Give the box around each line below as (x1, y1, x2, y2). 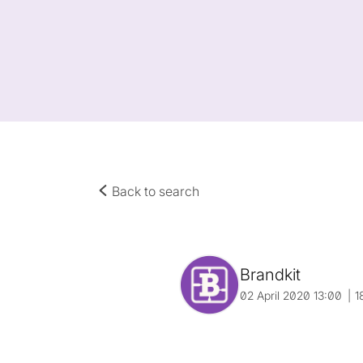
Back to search (109, 183, 199, 199)
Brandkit (240, 265, 301, 284)
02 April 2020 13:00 (240, 288, 343, 302)
